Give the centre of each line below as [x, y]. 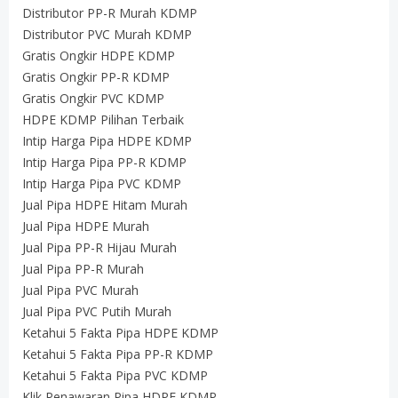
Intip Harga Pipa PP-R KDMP [104, 162]
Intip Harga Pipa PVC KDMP [102, 183]
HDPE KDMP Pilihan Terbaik [103, 119]
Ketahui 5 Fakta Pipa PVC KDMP [115, 375]
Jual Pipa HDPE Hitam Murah [105, 204]
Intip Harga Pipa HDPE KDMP [107, 140]
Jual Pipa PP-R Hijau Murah [99, 247]
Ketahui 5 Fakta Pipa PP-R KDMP [118, 354]
